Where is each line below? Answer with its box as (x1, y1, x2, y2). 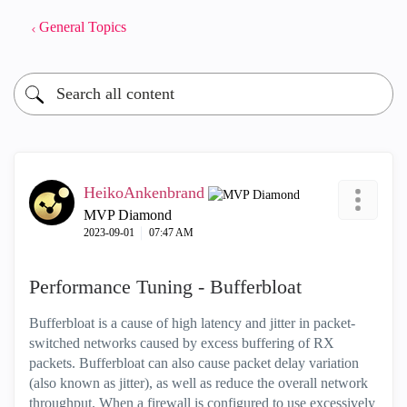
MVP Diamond (84, 207, 172, 223)
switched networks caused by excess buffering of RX (29, 335, 334, 351)
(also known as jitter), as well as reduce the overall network (29, 375, 368, 391)
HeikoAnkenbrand (84, 184, 204, 202)
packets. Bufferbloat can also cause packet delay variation (29, 355, 359, 371)
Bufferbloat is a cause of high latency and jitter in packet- (29, 315, 355, 331)
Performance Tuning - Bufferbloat (29, 275, 302, 298)
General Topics (39, 19, 126, 35)
